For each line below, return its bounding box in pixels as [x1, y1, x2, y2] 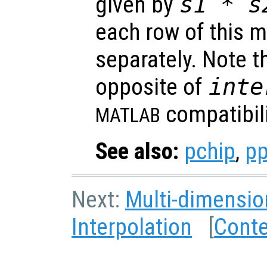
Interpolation [72, 213, 192, 241]
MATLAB [95, 104, 160, 128]
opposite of [95, 73, 207, 101]
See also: [95, 138, 179, 166]
